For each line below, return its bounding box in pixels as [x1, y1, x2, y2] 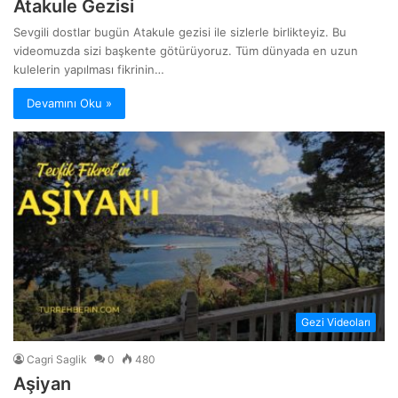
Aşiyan [13, 372, 72, 394]
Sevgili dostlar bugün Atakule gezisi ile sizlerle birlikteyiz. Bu [13, 25, 347, 40]
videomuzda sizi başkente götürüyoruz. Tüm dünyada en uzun [13, 44, 359, 59]
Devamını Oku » [27, 96, 113, 111]
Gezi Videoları [300, 314, 370, 329]
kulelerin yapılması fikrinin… [13, 62, 165, 77]
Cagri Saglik [27, 352, 88, 366]
